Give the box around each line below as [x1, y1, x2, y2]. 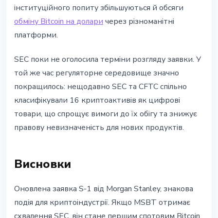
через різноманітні [103, 16, 174, 27]
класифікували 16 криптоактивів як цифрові [14, 95, 180, 106]
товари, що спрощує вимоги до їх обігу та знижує [14, 109, 197, 120]
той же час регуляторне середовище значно [14, 68, 179, 79]
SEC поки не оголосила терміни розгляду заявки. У [14, 54, 201, 65]
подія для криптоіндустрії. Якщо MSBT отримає [14, 197, 190, 208]
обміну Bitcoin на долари [14, 16, 103, 27]
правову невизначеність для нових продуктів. [14, 122, 184, 133]
